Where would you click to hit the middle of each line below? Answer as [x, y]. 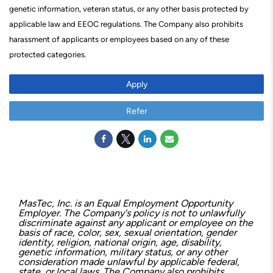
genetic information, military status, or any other [123, 252]
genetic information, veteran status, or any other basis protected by [129, 9]
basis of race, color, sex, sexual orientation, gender [127, 232]
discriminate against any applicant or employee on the [136, 223]
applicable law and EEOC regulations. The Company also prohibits [126, 24]
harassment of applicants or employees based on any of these [119, 39]
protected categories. [49, 55]
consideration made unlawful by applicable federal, [129, 262]
